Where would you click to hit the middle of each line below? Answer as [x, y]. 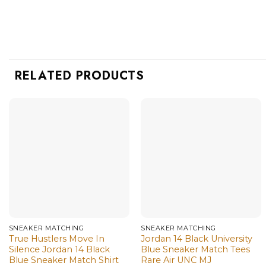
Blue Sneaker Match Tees [196, 250]
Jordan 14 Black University [197, 239]
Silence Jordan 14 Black [59, 250]
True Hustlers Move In [56, 239]
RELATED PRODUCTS [80, 75]
